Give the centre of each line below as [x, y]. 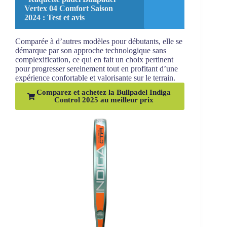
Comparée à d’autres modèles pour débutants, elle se [99, 42]
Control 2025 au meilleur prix [104, 100]
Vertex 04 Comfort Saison [69, 9]
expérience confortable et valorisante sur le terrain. [95, 78]
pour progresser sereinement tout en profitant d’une [97, 69]
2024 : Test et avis [54, 18]
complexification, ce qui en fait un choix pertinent [94, 60]
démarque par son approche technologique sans [91, 51]
